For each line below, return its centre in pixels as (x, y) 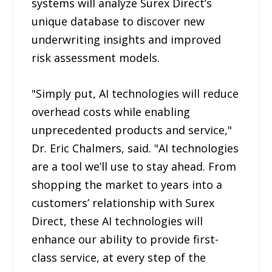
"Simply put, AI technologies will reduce (135, 94)
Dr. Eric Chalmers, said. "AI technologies (135, 148)
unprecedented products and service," (132, 130)
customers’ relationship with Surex (123, 203)
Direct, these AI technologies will (117, 221)
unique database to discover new (118, 22)
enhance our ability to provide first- (125, 240)
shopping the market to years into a (127, 185)
